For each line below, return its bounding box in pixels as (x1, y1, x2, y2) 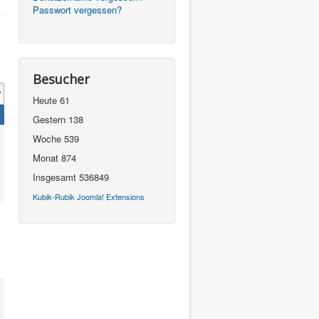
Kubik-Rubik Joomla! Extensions (33, 191, 145, 202)
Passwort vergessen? (33, 3, 122, 16)
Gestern (33, 113, 68, 126)
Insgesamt (33, 170, 79, 184)
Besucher (33, 70, 90, 88)
